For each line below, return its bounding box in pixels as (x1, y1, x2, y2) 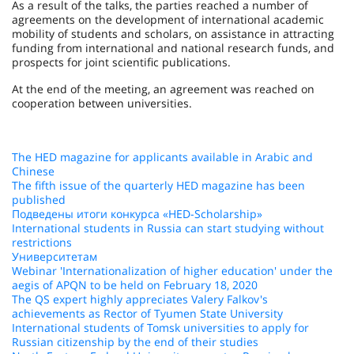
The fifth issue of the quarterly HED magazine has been (12, 178, 305, 193)
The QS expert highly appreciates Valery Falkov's (12, 292, 268, 307)
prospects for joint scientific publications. (12, 55, 231, 70)
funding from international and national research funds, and (12, 40, 334, 55)
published (12, 192, 66, 207)
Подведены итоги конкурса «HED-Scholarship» (12, 206, 262, 221)
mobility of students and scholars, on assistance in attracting (12, 26, 334, 41)
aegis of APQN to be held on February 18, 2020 (12, 277, 258, 292)
